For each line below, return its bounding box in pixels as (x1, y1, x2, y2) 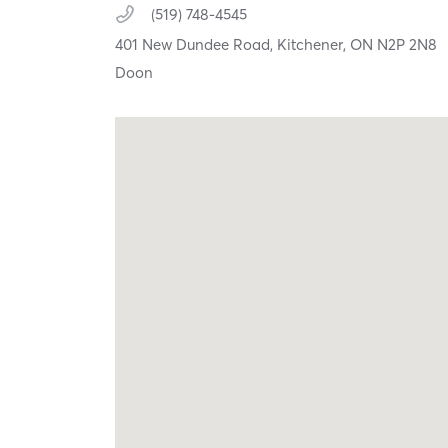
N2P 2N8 (377, 34, 438, 54)
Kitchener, (277, 34, 351, 54)
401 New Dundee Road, (115, 34, 278, 54)
